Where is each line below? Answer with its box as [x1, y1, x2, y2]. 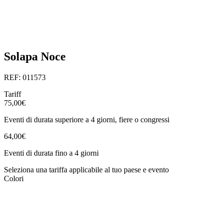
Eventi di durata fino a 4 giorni [4, 148, 99, 157]
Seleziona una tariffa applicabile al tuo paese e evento [4, 165, 169, 174]
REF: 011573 [4, 73, 46, 82]
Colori [4, 174, 24, 183]
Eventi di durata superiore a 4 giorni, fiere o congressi [4, 115, 169, 124]
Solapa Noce [4, 50, 66, 63]
